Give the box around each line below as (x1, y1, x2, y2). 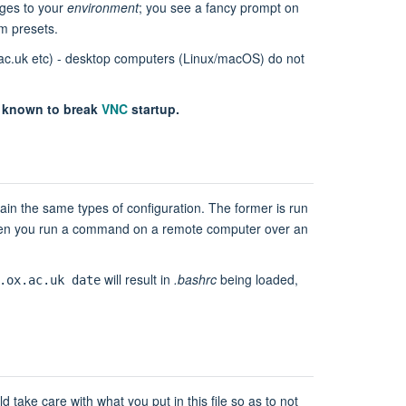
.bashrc (174, 269, 217, 288)
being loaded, (217, 269, 298, 288)
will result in (101, 269, 174, 288)
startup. (128, 99, 179, 118)
